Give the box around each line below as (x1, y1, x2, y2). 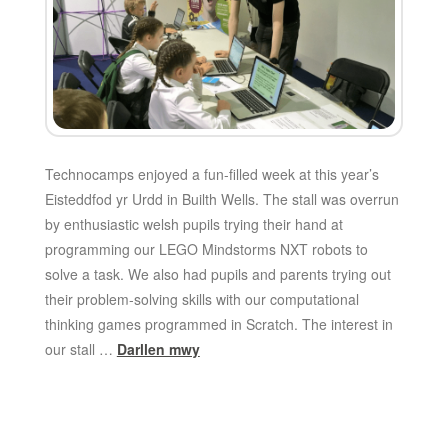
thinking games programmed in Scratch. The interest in (44, 314, 393, 335)
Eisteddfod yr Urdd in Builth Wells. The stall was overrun (44, 189, 399, 210)
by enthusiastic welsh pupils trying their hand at (44, 214, 343, 235)
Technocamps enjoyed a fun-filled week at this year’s (44, 164, 379, 185)
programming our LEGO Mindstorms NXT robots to (44, 239, 368, 260)
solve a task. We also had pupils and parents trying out (44, 264, 391, 285)
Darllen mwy (116, 339, 200, 360)
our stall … (44, 339, 117, 360)
